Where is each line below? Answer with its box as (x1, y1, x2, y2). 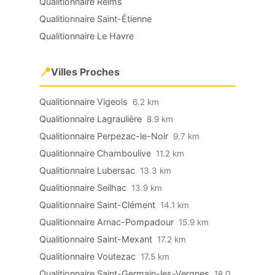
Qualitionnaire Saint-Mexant (39, 234, 155, 244)
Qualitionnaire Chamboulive (39, 148, 153, 158)
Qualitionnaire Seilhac (39, 182, 129, 193)
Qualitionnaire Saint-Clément (39, 199, 158, 210)
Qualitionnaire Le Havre (39, 31, 134, 41)
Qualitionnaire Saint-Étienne (39, 14, 152, 24)
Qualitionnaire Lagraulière (39, 114, 144, 124)
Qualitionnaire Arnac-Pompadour (39, 217, 176, 227)
